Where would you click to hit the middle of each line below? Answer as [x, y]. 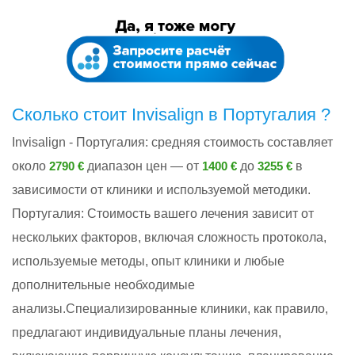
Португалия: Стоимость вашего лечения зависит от [163, 214]
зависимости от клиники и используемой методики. [161, 190]
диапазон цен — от [143, 166]
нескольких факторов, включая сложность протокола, [169, 238]
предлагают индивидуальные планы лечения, [147, 333]
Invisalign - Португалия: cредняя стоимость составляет [172, 142]
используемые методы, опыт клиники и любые [148, 261]
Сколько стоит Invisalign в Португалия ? [171, 114]
